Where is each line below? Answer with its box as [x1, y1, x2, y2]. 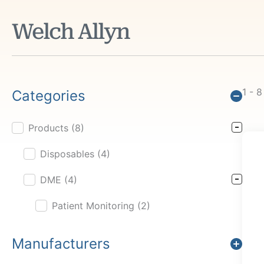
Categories [12, 87, 85, 104]
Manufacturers [12, 235, 110, 252]
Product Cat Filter [12, 124, 86, 133]
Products [28, 122, 71, 134]
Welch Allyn [12, 19, 130, 44]
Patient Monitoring [52, 200, 137, 212]
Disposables [40, 148, 97, 160]
